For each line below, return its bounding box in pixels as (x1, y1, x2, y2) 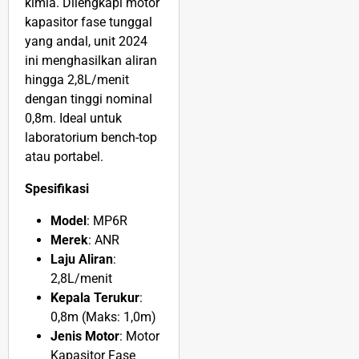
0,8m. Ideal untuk (25, 111, 122, 127)
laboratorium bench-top (25, 130, 157, 146)
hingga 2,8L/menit (25, 72, 129, 88)
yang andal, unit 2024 (25, 34, 147, 50)
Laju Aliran (50, 252, 113, 268)
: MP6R (87, 213, 127, 229)
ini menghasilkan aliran (25, 53, 157, 69)
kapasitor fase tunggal (25, 14, 152, 30)
